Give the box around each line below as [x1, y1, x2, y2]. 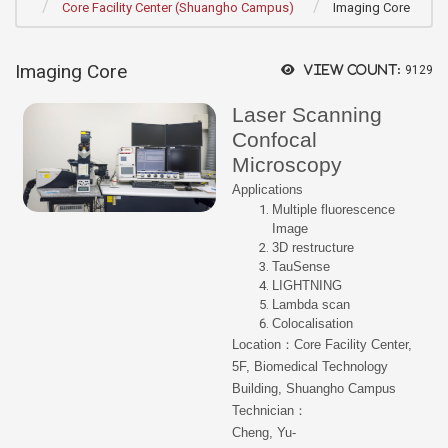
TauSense [272, 259, 330, 275]
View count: [303, 62, 401, 76]
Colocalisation [272, 316, 353, 332]
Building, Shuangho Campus [232, 381, 396, 397]
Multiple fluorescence [272, 202, 395, 218]
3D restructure [272, 240, 354, 256]
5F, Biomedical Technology [232, 359, 388, 375]
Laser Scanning [232, 103, 382, 128]
